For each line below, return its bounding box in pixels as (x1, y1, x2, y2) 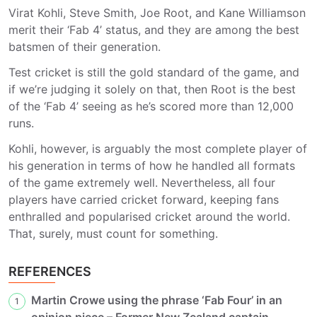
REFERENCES (8, 263, 91, 279)
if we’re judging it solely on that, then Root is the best (8, 81, 296, 96)
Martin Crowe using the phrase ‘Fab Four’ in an (31, 292, 282, 307)
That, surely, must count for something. (8, 226, 218, 241)
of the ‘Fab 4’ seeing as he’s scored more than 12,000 (8, 98, 294, 113)
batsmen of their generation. (8, 39, 161, 54)
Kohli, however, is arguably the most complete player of (8, 141, 307, 156)
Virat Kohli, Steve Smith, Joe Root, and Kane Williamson (8, 5, 306, 20)
